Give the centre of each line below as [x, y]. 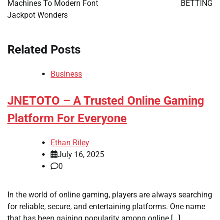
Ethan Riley [70, 142]
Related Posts [44, 49]
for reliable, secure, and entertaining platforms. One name [106, 206]
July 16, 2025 [81, 154]
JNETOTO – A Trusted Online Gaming [106, 100]
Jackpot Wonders [38, 15]
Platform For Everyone [67, 118]
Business [66, 74]
